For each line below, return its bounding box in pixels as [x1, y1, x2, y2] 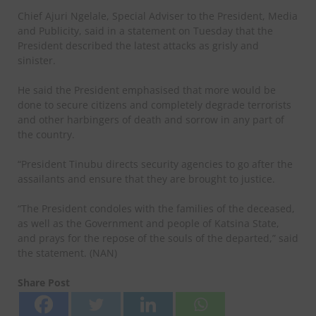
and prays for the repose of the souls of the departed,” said [18, 231, 298, 245]
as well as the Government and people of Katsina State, [18, 217, 279, 231]
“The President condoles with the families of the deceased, [18, 202, 295, 216]
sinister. [18, 54, 56, 68]
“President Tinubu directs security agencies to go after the [18, 157, 293, 171]
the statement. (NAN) [18, 246, 117, 260]
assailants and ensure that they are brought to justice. [18, 172, 275, 186]
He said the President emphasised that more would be [18, 83, 276, 97]
